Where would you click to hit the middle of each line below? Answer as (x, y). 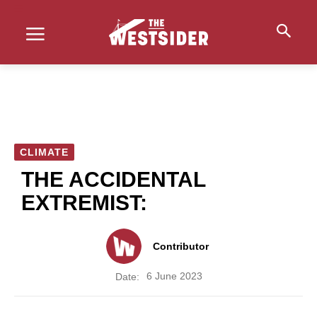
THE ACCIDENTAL (113, 179)
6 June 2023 (174, 276)
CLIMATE (44, 152)
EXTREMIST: (84, 203)
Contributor (181, 246)
